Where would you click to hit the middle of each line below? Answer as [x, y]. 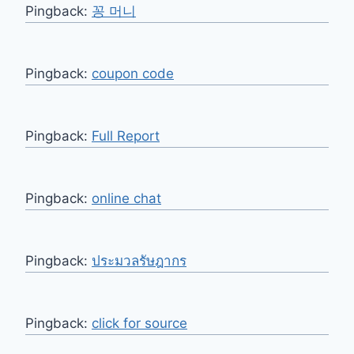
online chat [126, 199]
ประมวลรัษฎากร [139, 261]
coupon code [133, 74]
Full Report [126, 136]
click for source [139, 324]
